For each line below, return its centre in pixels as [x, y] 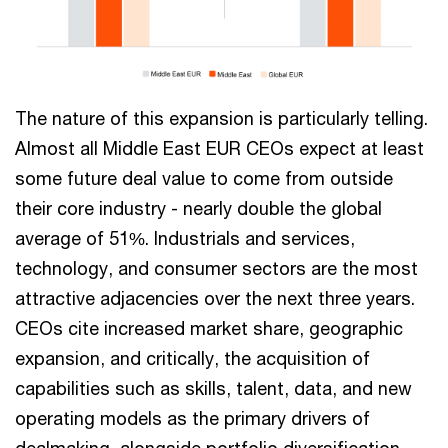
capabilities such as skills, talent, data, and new [213, 388]
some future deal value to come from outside [204, 178]
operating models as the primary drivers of [192, 418]
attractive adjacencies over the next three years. [215, 298]
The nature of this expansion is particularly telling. [221, 118]
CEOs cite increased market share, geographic [209, 328]
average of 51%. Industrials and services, [185, 238]
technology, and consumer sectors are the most [216, 268]
